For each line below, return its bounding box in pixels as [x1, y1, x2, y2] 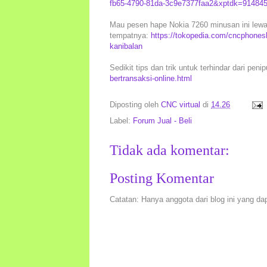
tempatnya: [110, 31, 151, 41]
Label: [110, 116, 133, 126]
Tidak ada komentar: [110, 142, 229, 159]
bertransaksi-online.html [110, 74, 192, 83]
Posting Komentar [110, 170, 214, 186]
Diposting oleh [110, 100, 161, 110]
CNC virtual [161, 100, 200, 110]
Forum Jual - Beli [133, 116, 192, 126]
